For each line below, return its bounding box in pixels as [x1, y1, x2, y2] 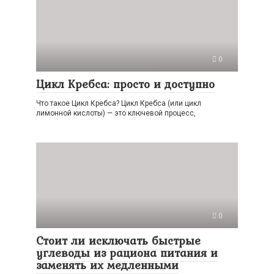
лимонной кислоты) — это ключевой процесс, [36, 109, 196, 117]
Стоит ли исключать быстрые [36, 232, 201, 249]
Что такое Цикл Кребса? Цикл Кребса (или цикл [36, 99, 201, 108]
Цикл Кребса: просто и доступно [36, 75, 215, 92]
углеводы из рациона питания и [36, 244, 218, 261]
